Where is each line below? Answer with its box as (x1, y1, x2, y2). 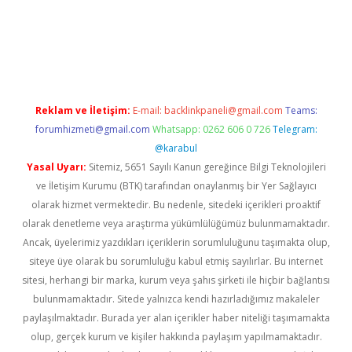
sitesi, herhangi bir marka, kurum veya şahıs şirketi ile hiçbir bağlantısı (22, 273, 330, 287)
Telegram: (272, 123, 317, 136)
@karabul (155, 141, 197, 155)
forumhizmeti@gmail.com (35, 123, 150, 136)
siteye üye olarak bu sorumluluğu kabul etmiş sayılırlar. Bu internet (29, 255, 323, 268)
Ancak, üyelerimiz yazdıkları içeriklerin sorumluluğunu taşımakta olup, (22, 236, 330, 249)
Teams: (284, 104, 317, 117)
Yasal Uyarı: (26, 160, 86, 174)
